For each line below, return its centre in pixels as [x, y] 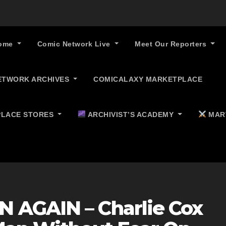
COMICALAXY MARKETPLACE [148, 79]
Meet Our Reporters [172, 44]
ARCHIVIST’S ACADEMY [131, 115]
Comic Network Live [75, 44]
